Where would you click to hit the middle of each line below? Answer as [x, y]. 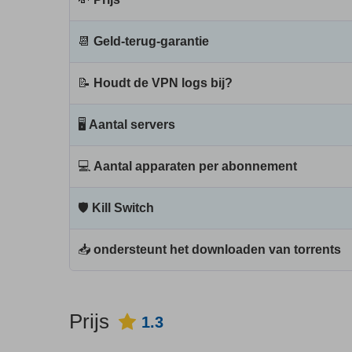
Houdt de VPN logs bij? [163, 83]
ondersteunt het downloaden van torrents [217, 249]
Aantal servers [132, 125]
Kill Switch [123, 208]
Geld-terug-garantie [151, 41]
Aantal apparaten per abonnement [195, 166]
